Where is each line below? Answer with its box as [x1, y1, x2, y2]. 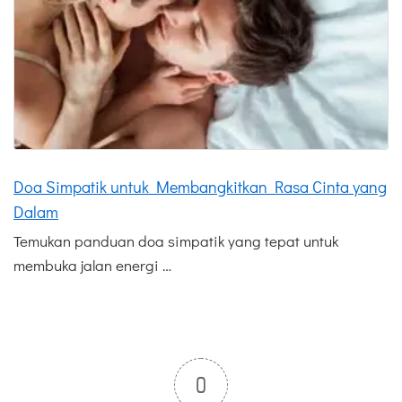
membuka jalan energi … [13, 255, 171, 276]
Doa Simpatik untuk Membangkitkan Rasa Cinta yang [13, 176, 387, 198]
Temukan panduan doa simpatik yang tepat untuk [13, 231, 338, 252]
